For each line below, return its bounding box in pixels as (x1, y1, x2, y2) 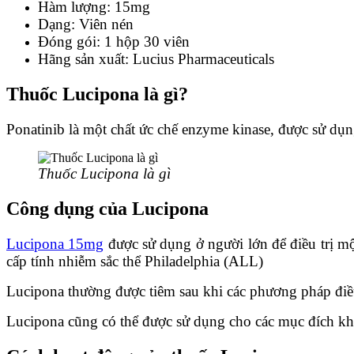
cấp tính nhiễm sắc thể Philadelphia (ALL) (6, 252, 263, 269)
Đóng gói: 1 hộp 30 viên (38, 33, 190, 50)
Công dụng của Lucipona (6, 198, 209, 219)
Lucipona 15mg (6, 235, 104, 252)
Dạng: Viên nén (38, 16, 134, 32)
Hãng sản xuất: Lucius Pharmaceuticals (38, 51, 274, 67)
